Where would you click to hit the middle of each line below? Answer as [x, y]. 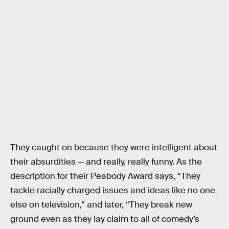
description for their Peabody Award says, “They [105, 176]
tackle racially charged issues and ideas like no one [113, 190]
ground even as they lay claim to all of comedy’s [105, 219]
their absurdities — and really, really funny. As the [106, 162]
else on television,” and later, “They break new [101, 204]
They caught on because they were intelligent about [114, 147]
